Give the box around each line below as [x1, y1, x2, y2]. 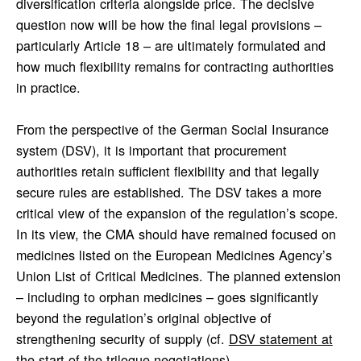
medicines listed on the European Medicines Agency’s [15, 244, 332, 264]
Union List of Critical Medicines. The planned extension [15, 265, 341, 285]
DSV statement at [228, 328, 333, 348]
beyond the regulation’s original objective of [15, 307, 272, 327]
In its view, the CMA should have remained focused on [15, 223, 336, 243]
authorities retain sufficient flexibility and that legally [15, 160, 319, 180]
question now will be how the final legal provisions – [15, 14, 322, 34]
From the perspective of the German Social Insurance [15, 118, 329, 139]
